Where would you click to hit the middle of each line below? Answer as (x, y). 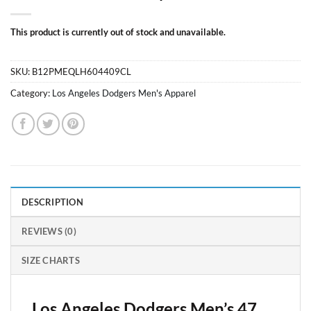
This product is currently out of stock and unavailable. (118, 32)
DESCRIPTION (52, 202)
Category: (31, 93)
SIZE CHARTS (51, 261)
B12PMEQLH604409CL (82, 72)
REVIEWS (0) (49, 232)
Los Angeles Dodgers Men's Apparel (124, 93)
